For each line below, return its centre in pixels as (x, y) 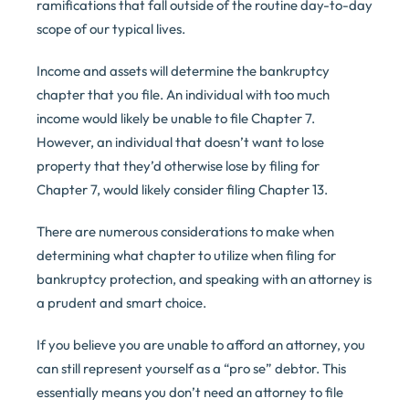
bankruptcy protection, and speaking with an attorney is (204, 279)
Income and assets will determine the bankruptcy (183, 71)
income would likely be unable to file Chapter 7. (176, 119)
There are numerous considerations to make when (185, 232)
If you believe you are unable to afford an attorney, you (201, 345)
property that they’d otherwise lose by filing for (178, 166)
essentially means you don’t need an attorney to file (190, 393)
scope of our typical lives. (111, 29)
